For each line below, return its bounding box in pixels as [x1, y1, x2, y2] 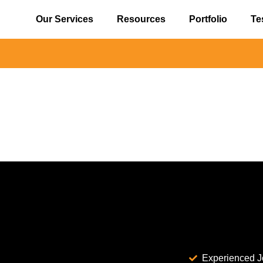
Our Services [36, 14, 94, 24]
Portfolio [189, 14, 228, 24]
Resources [117, 14, 166, 24]
